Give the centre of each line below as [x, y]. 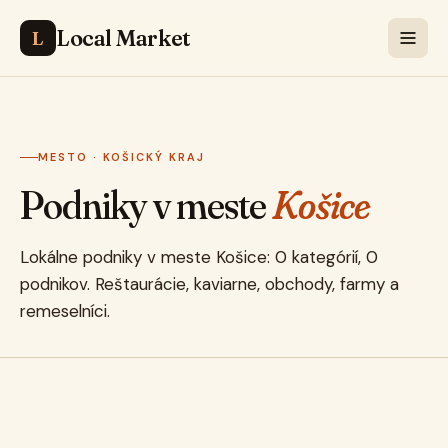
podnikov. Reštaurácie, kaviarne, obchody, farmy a [209, 283]
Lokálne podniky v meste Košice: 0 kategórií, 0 [199, 256]
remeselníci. [65, 310]
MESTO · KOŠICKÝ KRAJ [121, 156]
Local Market [123, 38]
